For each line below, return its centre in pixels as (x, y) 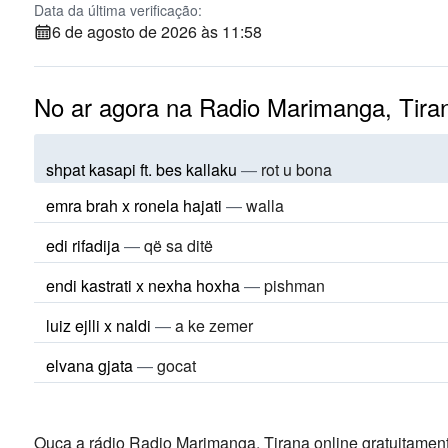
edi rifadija (83, 246)
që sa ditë (178, 246)
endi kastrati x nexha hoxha (143, 286)
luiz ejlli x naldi (98, 326)
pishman (294, 286)
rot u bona (296, 169)
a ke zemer (214, 326)
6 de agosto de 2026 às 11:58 (157, 31)
